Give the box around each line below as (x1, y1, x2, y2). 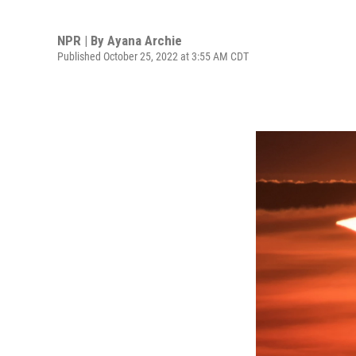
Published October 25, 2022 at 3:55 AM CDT (57, 49, 249, 63)
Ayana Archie (107, 32, 182, 48)
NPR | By (57, 32, 107, 48)
